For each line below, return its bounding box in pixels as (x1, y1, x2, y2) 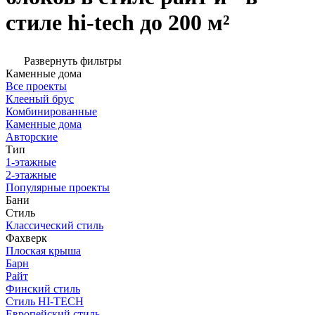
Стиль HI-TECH (6, 295, 84, 308)
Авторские (6, 131, 58, 143)
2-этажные (6, 169, 56, 181)
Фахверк (6, 232, 47, 245)
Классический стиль (6, 219, 103, 232)
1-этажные (6, 156, 56, 169)
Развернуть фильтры (24, 55, 122, 67)
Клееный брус (6, 93, 74, 105)
